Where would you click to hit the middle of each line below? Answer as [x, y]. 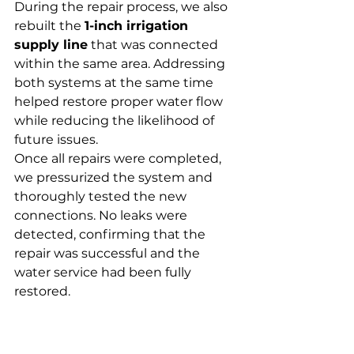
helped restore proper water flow [120, 102]
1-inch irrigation [138, 26]
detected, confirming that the [111, 235]
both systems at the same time [115, 83]
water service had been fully [104, 273]
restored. [42, 292]
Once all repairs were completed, [119, 159]
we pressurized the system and [115, 178]
